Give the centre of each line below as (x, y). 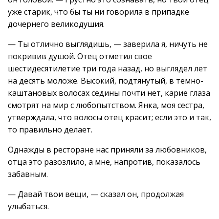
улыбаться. (28, 206)
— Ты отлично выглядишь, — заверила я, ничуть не (108, 44)
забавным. (28, 174)
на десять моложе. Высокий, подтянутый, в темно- (106, 81)
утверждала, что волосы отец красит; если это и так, (109, 117)
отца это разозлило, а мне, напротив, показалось (104, 162)
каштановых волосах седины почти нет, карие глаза (109, 93)
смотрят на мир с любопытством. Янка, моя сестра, (106, 105)
